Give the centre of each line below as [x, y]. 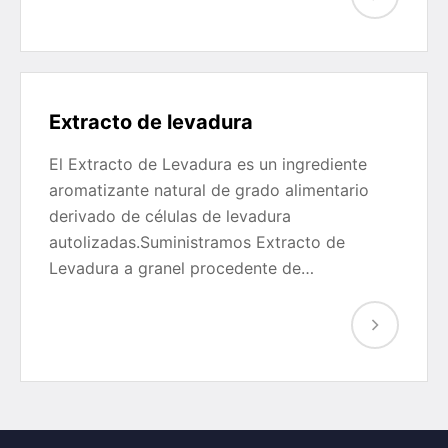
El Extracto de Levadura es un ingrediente [208, 164]
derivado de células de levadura [170, 216]
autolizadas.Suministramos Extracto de [197, 242]
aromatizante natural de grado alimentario [209, 190]
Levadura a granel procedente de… [181, 268]
